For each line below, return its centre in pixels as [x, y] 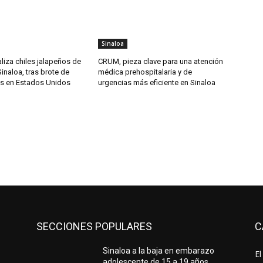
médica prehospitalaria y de [145, 72]
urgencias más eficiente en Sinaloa [157, 83]
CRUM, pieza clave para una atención [161, 62]
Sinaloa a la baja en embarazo [159, 251]
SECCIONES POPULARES [94, 227]
